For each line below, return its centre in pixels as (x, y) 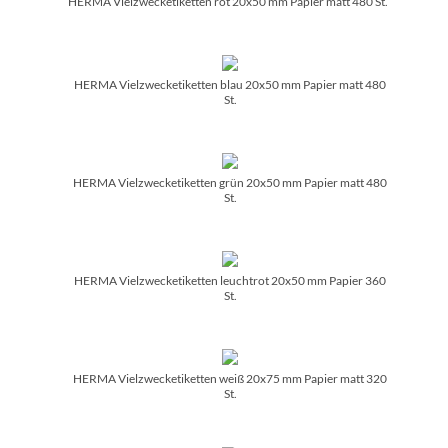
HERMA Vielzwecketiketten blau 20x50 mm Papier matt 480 (230, 84)
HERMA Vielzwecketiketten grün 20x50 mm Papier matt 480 (230, 182)
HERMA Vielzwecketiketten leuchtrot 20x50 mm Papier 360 (230, 280)
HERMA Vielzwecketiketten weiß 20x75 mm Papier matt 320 (230, 378)
